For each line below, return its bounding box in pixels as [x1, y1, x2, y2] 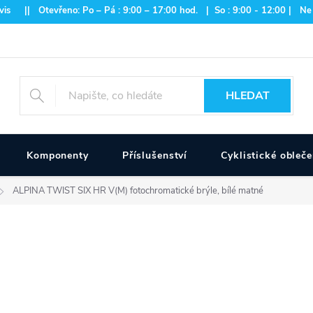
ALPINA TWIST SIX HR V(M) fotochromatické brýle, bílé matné [13, 184, 263, 197]
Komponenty [27, 149, 89, 162]
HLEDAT [225, 88, 270, 103]
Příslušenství [122, 149, 188, 162]
